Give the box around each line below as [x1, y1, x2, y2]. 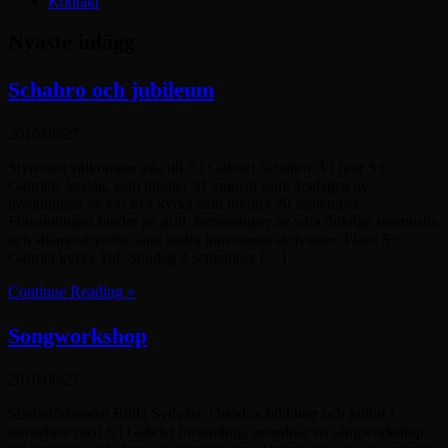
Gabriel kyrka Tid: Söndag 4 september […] [8, 249, 286, 267]
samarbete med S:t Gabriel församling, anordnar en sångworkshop [8, 423, 424, 441]
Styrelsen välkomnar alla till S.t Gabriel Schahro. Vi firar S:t [8, 159, 385, 177]
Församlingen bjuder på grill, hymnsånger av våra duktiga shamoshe [8, 213, 438, 231]
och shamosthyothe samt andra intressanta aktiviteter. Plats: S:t [8, 231, 399, 249]
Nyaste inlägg [8, 29, 135, 55]
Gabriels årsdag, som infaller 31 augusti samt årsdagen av [8, 177, 369, 195]
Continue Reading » [8, 283, 135, 301]
